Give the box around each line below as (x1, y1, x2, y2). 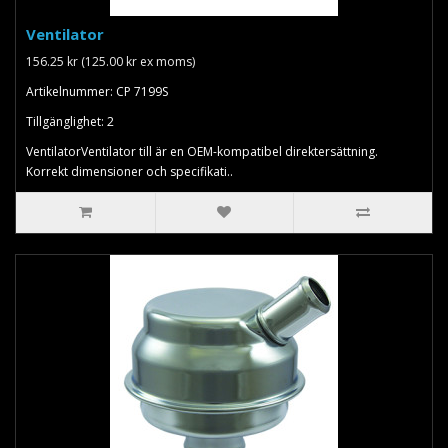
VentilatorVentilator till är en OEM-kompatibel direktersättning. (26, 142, 378, 160)
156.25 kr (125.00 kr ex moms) (26, 52, 195, 70)
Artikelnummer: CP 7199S (26, 82, 168, 100)
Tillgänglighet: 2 (26, 112, 114, 130)
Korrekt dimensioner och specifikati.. (26, 162, 233, 180)
